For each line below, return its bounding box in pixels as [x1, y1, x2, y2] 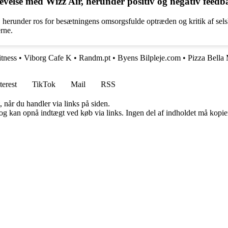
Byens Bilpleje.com [118, 53, 181, 63]
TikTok [32, 80, 55, 89]
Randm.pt [79, 53, 110, 63]
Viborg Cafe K [24, 53, 72, 63]
